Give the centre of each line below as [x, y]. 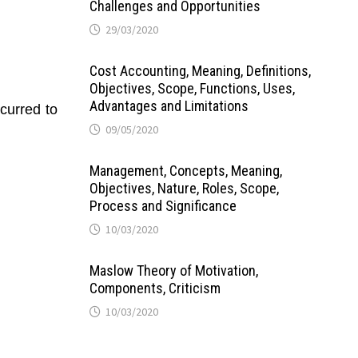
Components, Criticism [155, 288]
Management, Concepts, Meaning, [185, 171]
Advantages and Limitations [169, 106]
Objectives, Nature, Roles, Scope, [184, 188]
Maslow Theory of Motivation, [173, 270]
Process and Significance [163, 206]
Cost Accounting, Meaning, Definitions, [200, 71]
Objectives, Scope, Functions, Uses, [192, 88]
